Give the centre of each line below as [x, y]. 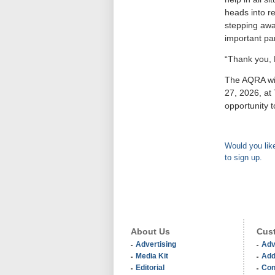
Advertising [156, 244]
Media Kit [152, 256]
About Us [150, 231]
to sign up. [243, 157]
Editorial [150, 267]
